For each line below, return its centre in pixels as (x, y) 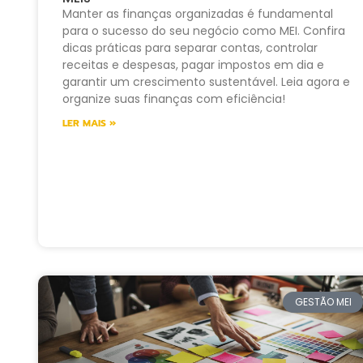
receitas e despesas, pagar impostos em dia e (193, 64)
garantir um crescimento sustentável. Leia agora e (206, 81)
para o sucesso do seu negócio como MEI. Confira (204, 30)
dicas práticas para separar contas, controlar (190, 47)
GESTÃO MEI (323, 301)
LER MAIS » (89, 123)
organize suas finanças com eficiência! (174, 98)
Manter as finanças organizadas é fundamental (198, 13)
